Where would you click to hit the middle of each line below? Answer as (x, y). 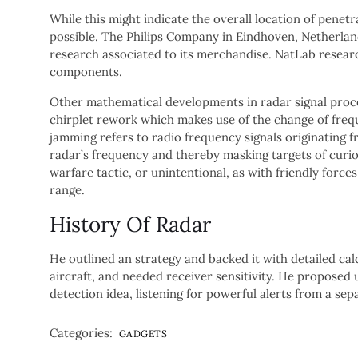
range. (67, 190)
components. (86, 72)
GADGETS (143, 334)
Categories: (81, 333)
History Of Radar (130, 224)
